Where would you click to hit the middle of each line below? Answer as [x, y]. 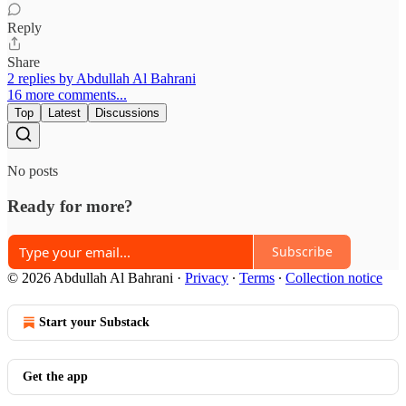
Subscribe [302, 252]
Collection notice [334, 277]
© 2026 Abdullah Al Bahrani [90, 277]
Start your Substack [94, 322]
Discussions [127, 113]
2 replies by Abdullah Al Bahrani [101, 79]
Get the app [55, 376]
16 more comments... [67, 95]
